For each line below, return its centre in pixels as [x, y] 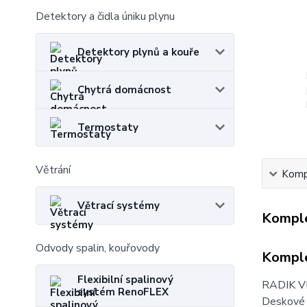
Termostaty [108, 127]
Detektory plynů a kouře [138, 52]
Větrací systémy [119, 206]
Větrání [53, 170]
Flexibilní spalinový [125, 280]
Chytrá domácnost [124, 90]
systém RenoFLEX [123, 292]
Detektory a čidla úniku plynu [105, 16]
